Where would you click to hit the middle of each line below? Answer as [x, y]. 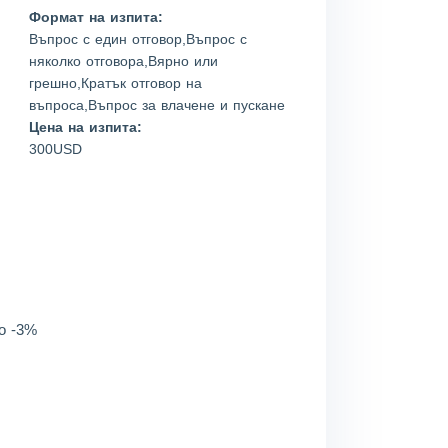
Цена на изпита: [86, 127]
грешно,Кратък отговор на [116, 83]
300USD [56, 149]
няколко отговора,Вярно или [124, 61]
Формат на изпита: [96, 17]
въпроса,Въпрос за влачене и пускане [157, 105]
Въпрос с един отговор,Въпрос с [138, 39]
